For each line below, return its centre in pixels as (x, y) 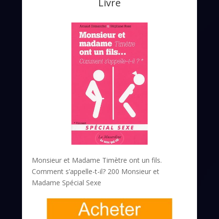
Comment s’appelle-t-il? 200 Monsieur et (95, 172)
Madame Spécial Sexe (66, 183)
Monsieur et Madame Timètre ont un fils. (97, 160)
